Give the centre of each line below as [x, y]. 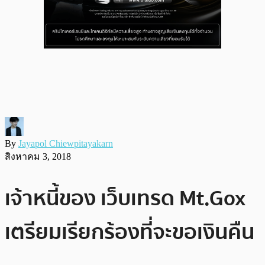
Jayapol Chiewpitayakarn [66, 143]
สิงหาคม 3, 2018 [38, 156]
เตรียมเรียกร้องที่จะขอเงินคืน [130, 232]
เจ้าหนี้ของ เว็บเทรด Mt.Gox [125, 198]
